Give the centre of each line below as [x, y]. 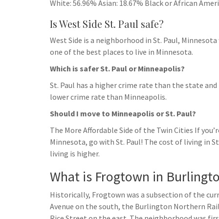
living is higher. [75, 153]
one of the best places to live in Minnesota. [121, 52]
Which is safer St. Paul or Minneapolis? [117, 68]
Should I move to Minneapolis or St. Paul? [123, 113]
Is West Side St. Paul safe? [107, 24]
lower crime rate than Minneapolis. [108, 97]
